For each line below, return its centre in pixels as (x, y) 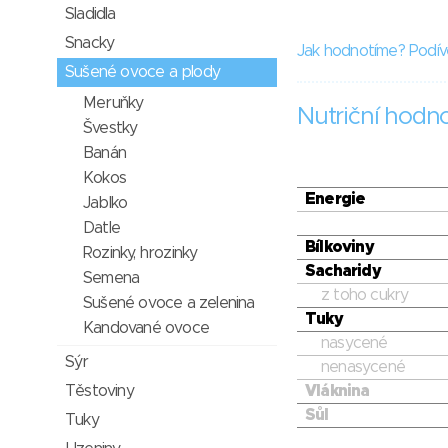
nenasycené (363, 367)
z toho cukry (365, 295)
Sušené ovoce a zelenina (169, 303)
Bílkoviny (339, 247)
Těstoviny (99, 391)
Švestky (110, 128)
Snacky (90, 43)
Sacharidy (343, 271)
